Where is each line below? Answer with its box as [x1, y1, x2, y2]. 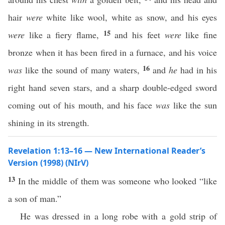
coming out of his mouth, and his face [8, 99, 156, 111]
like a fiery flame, [25, 29, 103, 41]
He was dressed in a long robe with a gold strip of [20, 210, 217, 222]
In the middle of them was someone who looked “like [18, 175, 217, 187]
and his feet [115, 29, 165, 41]
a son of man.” [8, 192, 61, 204]
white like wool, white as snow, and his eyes [42, 11, 217, 23]
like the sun [170, 99, 217, 111]
